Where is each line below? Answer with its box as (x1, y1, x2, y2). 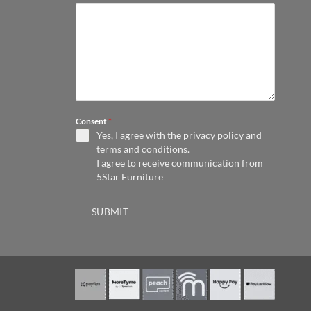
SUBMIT (91, 205, 129, 218)
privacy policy (183, 129, 244, 142)
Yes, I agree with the (96, 129, 183, 142)
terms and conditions (96, 143, 187, 155)
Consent (75, 116, 108, 127)
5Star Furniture (96, 171, 163, 183)
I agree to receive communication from (96, 157, 263, 169)
